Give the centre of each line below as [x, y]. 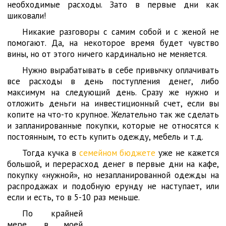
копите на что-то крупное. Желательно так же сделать [113, 115]
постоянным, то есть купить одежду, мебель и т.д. [105, 137]
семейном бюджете [117, 153]
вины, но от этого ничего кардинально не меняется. [107, 54]
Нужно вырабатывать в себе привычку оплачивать [121, 70]
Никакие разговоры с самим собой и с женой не [121, 32]
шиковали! [26, 16]
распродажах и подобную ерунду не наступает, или [113, 186]
